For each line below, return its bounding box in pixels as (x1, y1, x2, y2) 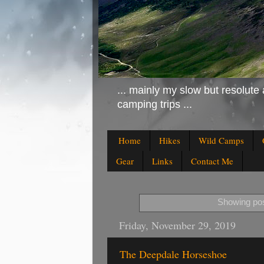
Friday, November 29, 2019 (119, 217, 236, 232)
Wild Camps (198, 134, 244, 147)
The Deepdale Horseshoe (120, 246, 227, 261)
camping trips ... (117, 98, 192, 110)
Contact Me (191, 155, 233, 167)
